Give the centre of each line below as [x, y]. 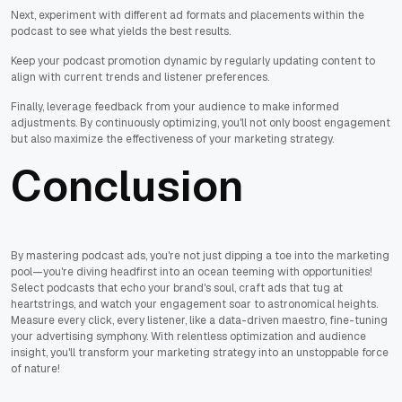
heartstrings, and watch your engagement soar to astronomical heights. [194, 304]
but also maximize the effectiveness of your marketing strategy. [172, 139]
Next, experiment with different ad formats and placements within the [188, 15]
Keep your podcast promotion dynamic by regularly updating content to [193, 61]
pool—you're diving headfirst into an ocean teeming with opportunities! [192, 271]
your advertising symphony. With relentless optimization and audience [188, 336]
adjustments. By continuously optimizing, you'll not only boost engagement [201, 122]
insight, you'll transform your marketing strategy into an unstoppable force [200, 352]
